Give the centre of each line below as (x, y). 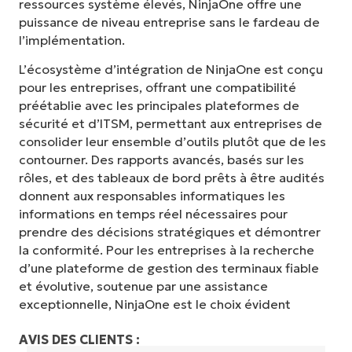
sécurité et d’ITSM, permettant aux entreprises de (170, 124)
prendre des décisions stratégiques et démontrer (170, 232)
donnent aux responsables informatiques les (152, 196)
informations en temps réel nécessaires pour (153, 214)
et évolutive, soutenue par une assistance (143, 286)
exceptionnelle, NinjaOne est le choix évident (155, 304)
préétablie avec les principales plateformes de (159, 106)
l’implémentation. (72, 40)
